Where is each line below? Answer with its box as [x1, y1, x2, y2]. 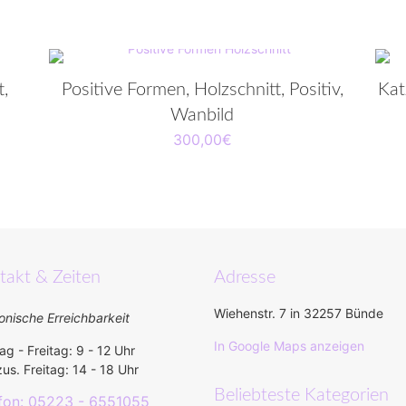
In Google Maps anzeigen [214, 338, 364, 354]
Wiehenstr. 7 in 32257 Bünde [214, 305, 383, 322]
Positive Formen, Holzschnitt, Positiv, [61, 81, 343, 100]
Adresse [214, 268, 275, 287]
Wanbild [170, 106, 235, 125]
